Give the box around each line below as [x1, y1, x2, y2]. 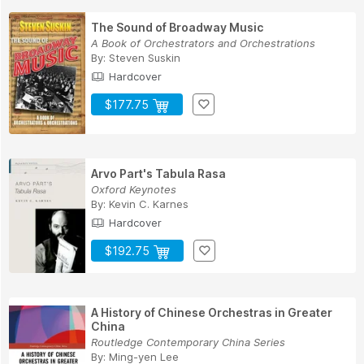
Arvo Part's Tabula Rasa [91, 166, 226, 180]
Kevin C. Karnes [109, 197, 188, 210]
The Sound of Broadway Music [91, 20, 263, 35]
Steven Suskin [109, 51, 180, 65]
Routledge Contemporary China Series [91, 335, 285, 349]
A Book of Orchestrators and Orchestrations [91, 37, 315, 50]
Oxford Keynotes [91, 182, 176, 196]
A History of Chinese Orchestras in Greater [91, 305, 332, 319]
